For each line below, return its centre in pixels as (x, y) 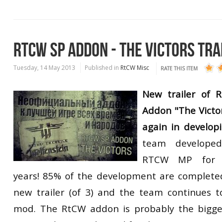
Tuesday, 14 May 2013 (44, 68)
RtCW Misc (135, 68)
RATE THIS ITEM (179, 68)
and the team (131, 192)
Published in (102, 68)
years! (26, 176)
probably (154, 208)
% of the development (105, 176)
